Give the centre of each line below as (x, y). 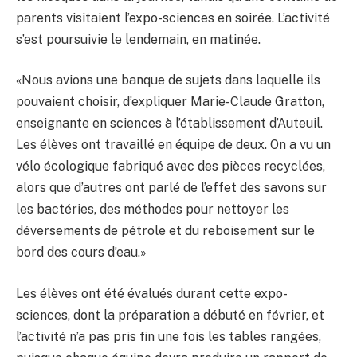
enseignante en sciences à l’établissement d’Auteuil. (169, 124)
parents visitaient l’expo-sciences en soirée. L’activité (173, 18)
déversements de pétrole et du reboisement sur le (165, 231)
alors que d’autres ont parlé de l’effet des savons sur (171, 188)
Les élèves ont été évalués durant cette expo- (152, 293)
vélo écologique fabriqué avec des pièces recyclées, (171, 167)
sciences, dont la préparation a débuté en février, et (170, 315)
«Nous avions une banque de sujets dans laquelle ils (168, 80)
